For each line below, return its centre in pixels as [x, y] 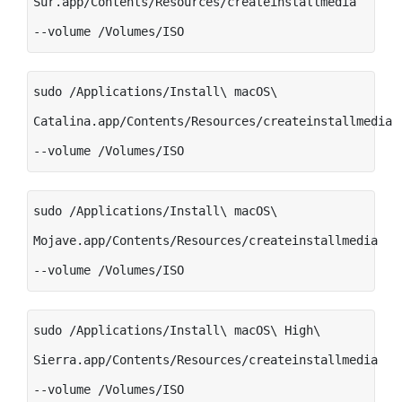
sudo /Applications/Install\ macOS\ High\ [177, 330]
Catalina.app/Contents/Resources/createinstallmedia [213, 121]
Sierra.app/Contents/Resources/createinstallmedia [205, 359]
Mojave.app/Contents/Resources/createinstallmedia [205, 240]
